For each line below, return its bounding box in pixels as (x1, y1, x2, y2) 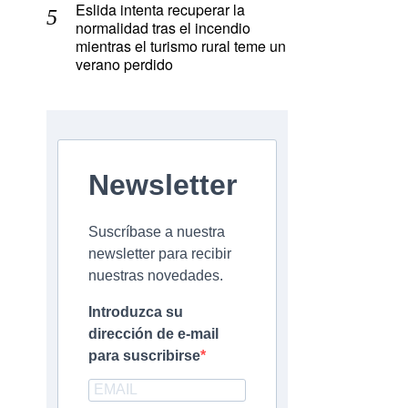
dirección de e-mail (88, 326, 219, 342)
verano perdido (76, 54, 173, 76)
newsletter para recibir (88, 246, 231, 262)
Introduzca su (88, 304, 183, 321)
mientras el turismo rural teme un (76, 36, 286, 57)
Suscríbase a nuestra (88, 224, 225, 240)
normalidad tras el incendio (76, 17, 250, 39)
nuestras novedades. (88, 268, 223, 284)
